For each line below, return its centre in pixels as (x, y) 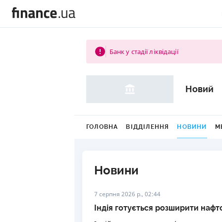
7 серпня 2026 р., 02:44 (127, 194)
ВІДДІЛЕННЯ (148, 127)
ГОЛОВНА (102, 127)
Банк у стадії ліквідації (144, 52)
